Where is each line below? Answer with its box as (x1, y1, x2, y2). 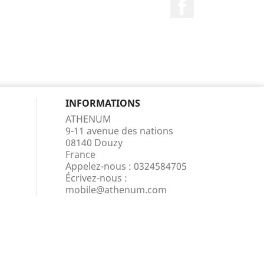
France (65, 148, 95, 161)
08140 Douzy (65, 136, 123, 149)
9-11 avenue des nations (65, 124, 173, 137)
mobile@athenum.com (65, 183, 167, 196)
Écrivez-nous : (65, 171, 127, 184)
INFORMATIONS (65, 97, 140, 110)
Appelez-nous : (65, 160, 134, 173)
